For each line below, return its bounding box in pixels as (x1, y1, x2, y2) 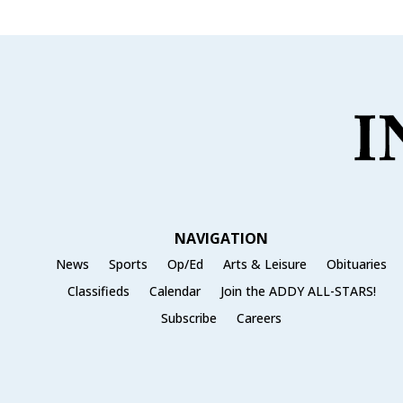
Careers (237, 309, 282, 327)
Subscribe (161, 309, 218, 327)
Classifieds (67, 282, 130, 300)
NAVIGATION (175, 228, 269, 248)
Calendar (148, 282, 201, 300)
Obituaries (327, 255, 388, 273)
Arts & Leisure (223, 255, 308, 273)
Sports (109, 255, 148, 273)
